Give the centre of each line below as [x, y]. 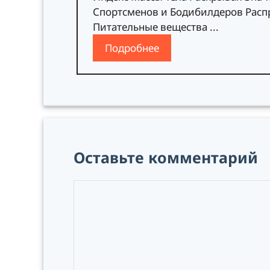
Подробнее [132, 48]
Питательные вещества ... [156, 27]
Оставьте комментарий [166, 157]
